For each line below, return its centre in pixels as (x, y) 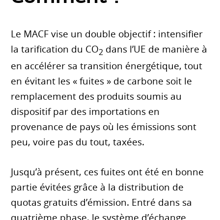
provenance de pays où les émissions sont (104, 127)
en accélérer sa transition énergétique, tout (107, 66)
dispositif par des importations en (85, 112)
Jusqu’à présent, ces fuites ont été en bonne (108, 172)
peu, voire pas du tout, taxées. (78, 142)
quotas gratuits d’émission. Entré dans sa (102, 203)
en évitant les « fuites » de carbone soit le (102, 81)
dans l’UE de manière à (155, 49)
